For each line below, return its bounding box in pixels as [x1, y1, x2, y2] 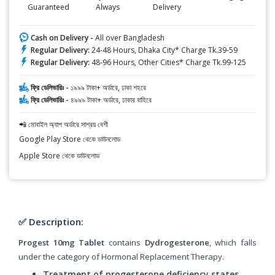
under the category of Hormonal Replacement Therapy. [18, 250, 226, 262]
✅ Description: [18, 215, 83, 228]
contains [104, 236, 145, 248]
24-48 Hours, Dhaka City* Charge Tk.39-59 [90, 44, 238, 55]
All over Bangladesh [95, 32, 165, 43]
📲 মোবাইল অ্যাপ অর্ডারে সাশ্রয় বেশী [19, 118, 108, 130]
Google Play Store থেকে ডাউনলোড [19, 133, 120, 144]
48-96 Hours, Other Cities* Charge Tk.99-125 [90, 56, 246, 68]
